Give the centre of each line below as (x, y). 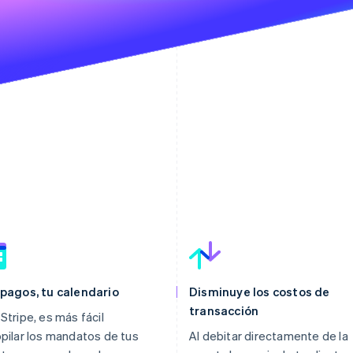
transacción (224, 310)
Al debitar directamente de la (269, 335)
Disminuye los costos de (260, 291)
